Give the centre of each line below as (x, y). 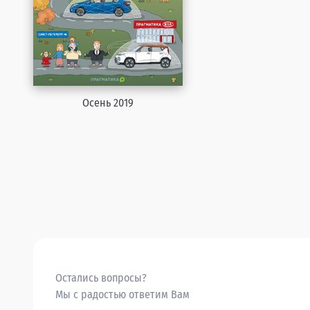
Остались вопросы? (101, 278)
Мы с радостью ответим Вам (122, 295)
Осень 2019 (108, 102)
